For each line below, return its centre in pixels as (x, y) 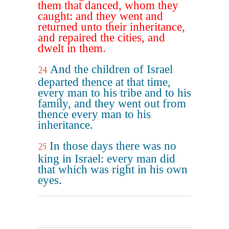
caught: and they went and (100, 16)
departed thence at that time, (104, 82)
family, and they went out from (112, 104)
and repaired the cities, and (101, 38)
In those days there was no (113, 146)
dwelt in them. (72, 48)
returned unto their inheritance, (111, 27)
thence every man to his (94, 114)
